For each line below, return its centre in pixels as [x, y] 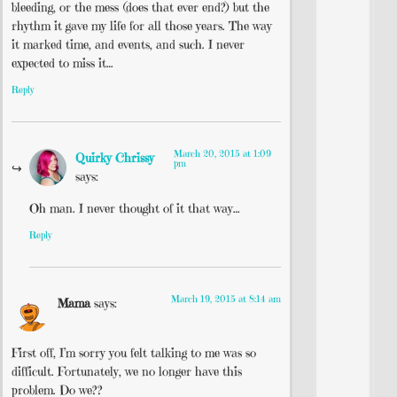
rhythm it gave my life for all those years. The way [142, 25]
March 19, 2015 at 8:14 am [226, 299]
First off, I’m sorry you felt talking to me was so [134, 353]
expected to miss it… [62, 62]
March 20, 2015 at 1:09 [222, 154]
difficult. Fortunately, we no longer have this [127, 372]
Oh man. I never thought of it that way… [135, 208]
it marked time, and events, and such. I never [128, 44]
